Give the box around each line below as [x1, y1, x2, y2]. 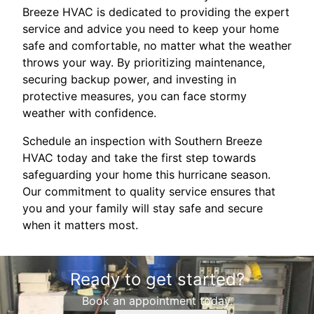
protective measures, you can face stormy [22, 89, 247, 104]
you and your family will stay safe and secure [22, 201, 263, 216]
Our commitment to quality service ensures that [22, 184, 275, 199]
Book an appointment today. [81, 294, 233, 308]
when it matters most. [22, 218, 138, 233]
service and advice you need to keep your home [22, 22, 279, 36]
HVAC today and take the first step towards [22, 151, 256, 165]
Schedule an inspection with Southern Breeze [22, 134, 262, 149]
